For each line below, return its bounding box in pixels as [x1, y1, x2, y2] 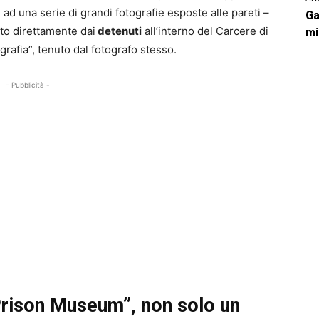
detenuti [95, 24, 142, 38]
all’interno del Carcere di [142, 24, 268, 38]
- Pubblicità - [6, 80, 51, 90]
